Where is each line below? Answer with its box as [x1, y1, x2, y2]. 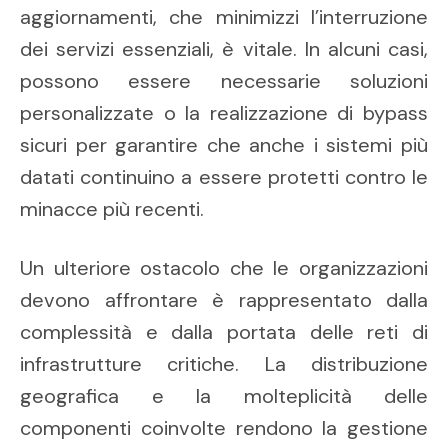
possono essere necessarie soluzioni [20, 68, 428, 95]
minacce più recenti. [20, 196, 204, 223]
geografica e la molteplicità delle [20, 383, 428, 410]
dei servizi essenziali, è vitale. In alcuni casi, [20, 36, 428, 63]
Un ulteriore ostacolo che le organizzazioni [20, 255, 428, 282]
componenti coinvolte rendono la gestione [20, 415, 428, 442]
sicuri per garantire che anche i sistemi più [20, 132, 428, 159]
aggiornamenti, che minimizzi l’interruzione [20, 4, 428, 31]
